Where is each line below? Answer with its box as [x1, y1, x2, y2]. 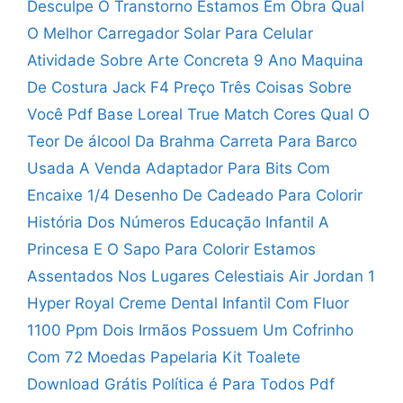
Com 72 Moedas [27, 347, 146, 366]
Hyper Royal [27, 293, 114, 312]
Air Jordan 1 [289, 266, 375, 285]
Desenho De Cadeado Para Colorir [114, 185, 363, 204]
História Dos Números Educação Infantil [27, 212, 314, 231]
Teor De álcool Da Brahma [27, 131, 215, 150]
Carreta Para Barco [219, 131, 357, 150]
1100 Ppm [27, 320, 98, 339]
